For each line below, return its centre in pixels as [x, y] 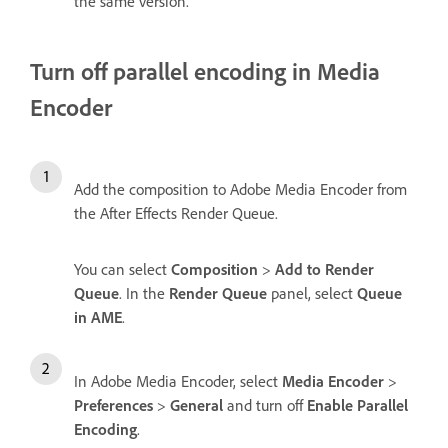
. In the [144, 293]
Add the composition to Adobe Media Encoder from [240, 189]
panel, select [312, 293]
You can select [122, 269]
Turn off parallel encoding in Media [205, 71]
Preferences [113, 405]
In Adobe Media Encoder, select [178, 381]
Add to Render [324, 269]
